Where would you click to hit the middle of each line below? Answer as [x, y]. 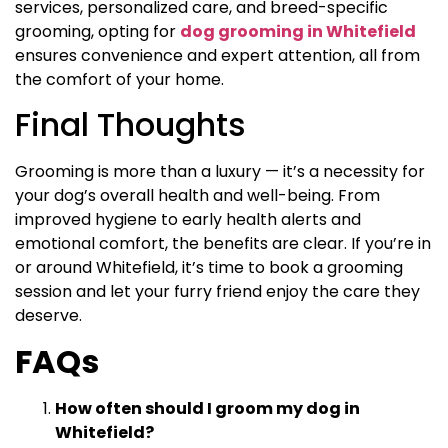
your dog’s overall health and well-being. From [197, 196]
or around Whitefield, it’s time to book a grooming [209, 268]
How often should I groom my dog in [207, 408]
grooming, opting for [97, 31]
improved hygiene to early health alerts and [188, 220]
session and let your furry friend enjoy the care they [217, 292]
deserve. [48, 316]
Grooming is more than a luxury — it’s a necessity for [220, 172]
